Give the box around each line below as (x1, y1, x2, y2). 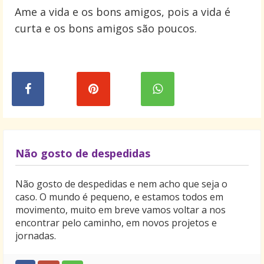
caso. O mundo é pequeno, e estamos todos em (15, 190, 223, 203)
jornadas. (15, 229, 56, 242)
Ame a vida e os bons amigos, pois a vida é (15, 4, 230, 19)
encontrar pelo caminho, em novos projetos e (15, 216, 217, 229)
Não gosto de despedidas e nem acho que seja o (15, 177, 227, 190)
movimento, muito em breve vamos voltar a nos (15, 203, 226, 216)
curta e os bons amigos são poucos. (15, 21, 197, 35)
